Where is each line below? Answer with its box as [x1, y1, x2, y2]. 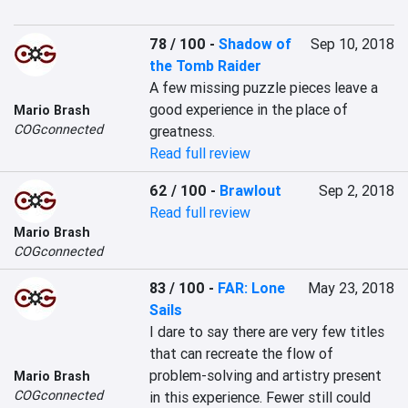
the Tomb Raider [149, 56, 262, 75]
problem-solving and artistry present [149, 366, 382, 384]
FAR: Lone [218, 279, 286, 297]
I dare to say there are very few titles [149, 322, 385, 341]
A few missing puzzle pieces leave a [149, 78, 379, 97]
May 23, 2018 [307, 279, 394, 297]
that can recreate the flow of [149, 344, 334, 362]
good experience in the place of [149, 100, 349, 118]
